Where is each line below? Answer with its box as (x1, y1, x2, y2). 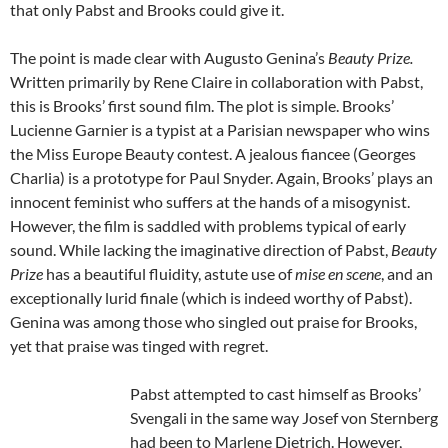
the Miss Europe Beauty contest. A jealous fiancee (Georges (10, 144, 416, 164)
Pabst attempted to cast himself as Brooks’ (130, 384, 421, 404)
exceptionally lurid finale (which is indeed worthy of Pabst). (10, 288, 412, 308)
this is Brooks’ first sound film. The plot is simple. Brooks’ (10, 96, 394, 116)
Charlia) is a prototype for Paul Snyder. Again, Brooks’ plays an (10, 168, 433, 188)
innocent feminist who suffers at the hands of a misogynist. (10, 192, 410, 212)
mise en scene (295, 264, 381, 284)
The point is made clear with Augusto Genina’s (10, 48, 328, 68)
